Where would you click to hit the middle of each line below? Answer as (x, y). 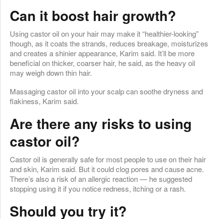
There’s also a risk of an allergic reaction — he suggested (101, 178)
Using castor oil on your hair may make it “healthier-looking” (104, 33)
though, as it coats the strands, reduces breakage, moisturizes (109, 43)
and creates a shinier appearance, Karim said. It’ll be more (102, 53)
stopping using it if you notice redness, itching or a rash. (98, 188)
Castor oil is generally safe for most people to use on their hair (108, 159)
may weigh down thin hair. (51, 72)
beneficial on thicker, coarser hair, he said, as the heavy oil (102, 63)
